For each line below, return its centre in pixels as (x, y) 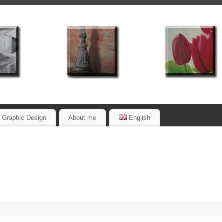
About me (83, 117)
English (140, 117)
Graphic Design (24, 117)
